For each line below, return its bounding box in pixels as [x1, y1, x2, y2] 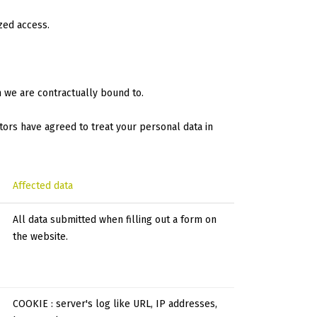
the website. [13, 231, 68, 243]
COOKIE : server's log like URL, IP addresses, [13, 298, 217, 311]
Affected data [13, 180, 73, 192]
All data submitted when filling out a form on [13, 214, 217, 226]
